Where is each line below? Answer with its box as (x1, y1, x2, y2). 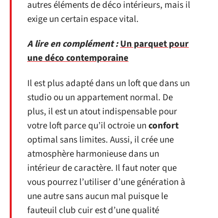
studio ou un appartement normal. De (27, 91, 173, 104)
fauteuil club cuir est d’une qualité (27, 203, 159, 217)
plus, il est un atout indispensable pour (27, 105, 177, 118)
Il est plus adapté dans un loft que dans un (27, 76, 190, 90)
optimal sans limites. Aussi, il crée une (27, 133, 174, 146)
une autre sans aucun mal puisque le (27, 189, 168, 203)
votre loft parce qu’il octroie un (27, 119, 148, 132)
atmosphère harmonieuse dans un (27, 147, 159, 161)
